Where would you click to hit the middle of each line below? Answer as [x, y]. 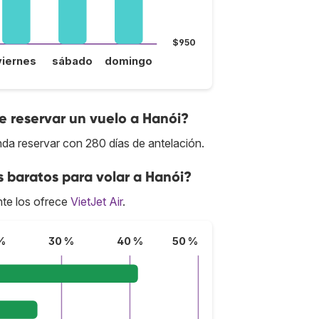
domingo [129, 61]
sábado [73, 61]
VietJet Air [96, 202]
